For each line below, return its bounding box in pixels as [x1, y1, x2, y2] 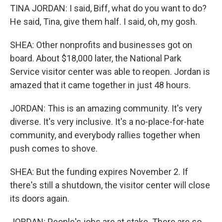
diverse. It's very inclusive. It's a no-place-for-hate [10, 116, 204, 127]
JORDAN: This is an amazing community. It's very [10, 103, 202, 113]
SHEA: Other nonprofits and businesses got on [10, 39, 192, 50]
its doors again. [10, 193, 69, 204]
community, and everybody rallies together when [10, 129, 200, 140]
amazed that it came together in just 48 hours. [10, 79, 191, 90]
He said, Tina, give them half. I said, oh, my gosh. [10, 16, 197, 27]
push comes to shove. [10, 143, 98, 154]
